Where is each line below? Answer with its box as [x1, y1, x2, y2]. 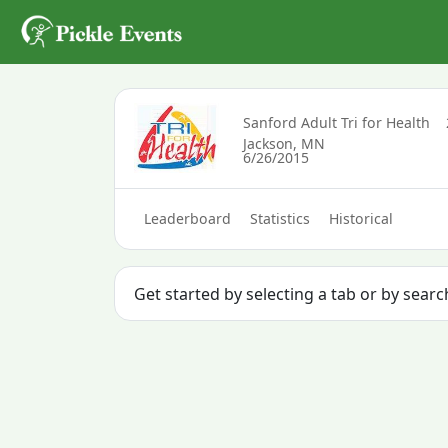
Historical [329, 209, 394, 229]
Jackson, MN [242, 133, 325, 153]
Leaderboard [143, 209, 231, 229]
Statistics [249, 209, 310, 229]
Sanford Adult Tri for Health [242, 112, 430, 132]
